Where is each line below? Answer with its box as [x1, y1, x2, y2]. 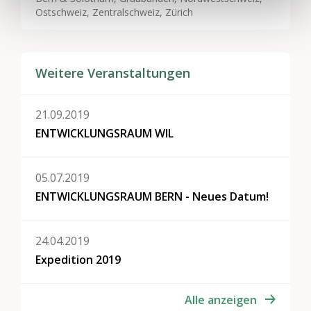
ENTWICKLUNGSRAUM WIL [35, 126, 174, 142]
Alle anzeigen [185, 292, 258, 308]
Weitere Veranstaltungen [35, 64, 191, 81]
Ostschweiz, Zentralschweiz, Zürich [35, 5, 194, 19]
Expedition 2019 [35, 251, 121, 267]
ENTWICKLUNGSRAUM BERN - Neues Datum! [35, 189, 269, 205]
